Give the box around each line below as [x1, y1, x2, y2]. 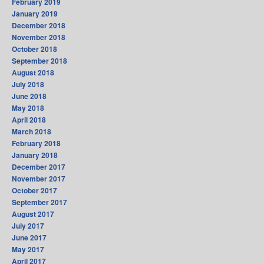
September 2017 [12, 197, 67, 208]
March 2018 [12, 126, 51, 137]
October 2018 [12, 44, 57, 55]
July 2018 [12, 79, 44, 90]
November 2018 [12, 32, 65, 43]
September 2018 [12, 55, 67, 67]
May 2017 [12, 244, 44, 255]
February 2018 [12, 138, 61, 149]
